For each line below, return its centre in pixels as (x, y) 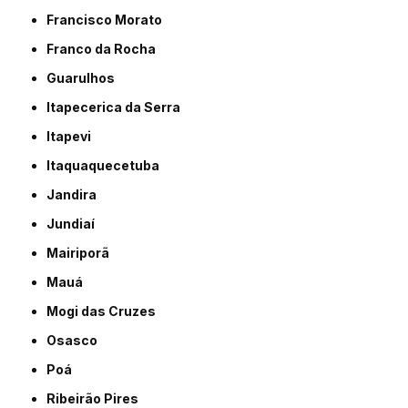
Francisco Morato (108, 19)
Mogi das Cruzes (107, 311)
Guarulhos (86, 77)
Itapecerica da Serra (116, 107)
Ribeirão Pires (97, 398)
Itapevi (71, 136)
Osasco (77, 340)
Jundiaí (75, 223)
